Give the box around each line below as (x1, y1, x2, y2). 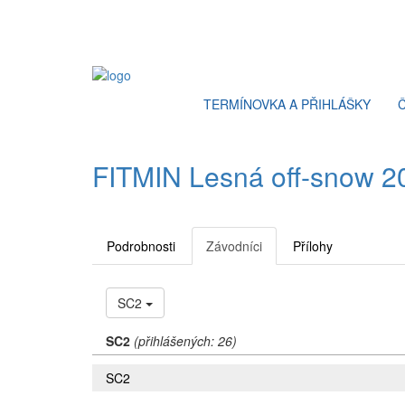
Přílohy (293, 237, 333, 255)
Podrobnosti (107, 237, 175, 255)
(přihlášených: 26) (134, 332, 237, 350)
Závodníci (206, 237, 262, 255)
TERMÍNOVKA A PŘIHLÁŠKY (203, 95, 371, 113)
